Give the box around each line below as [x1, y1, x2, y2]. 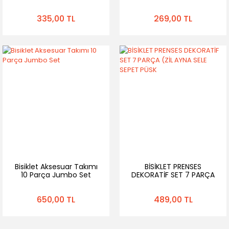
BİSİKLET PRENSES [145, 162, 201, 172]
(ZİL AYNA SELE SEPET [138, 178, 209, 188]
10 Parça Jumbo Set [21, 170, 91, 180]
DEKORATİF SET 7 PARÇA [131, 170, 215, 180]
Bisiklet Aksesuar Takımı [14, 162, 98, 172]
